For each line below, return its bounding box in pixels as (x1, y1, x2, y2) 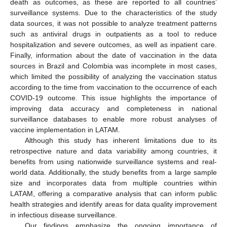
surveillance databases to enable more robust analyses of (10, 115, 217, 124)
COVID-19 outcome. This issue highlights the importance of (10, 94, 217, 102)
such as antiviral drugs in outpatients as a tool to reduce (10, 30, 217, 39)
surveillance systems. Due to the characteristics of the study (10, 9, 217, 17)
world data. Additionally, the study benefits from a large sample (10, 168, 217, 177)
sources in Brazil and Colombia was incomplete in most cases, (10, 62, 217, 70)
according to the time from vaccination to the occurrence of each (10, 83, 217, 92)
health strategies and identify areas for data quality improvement (10, 200, 217, 209)
